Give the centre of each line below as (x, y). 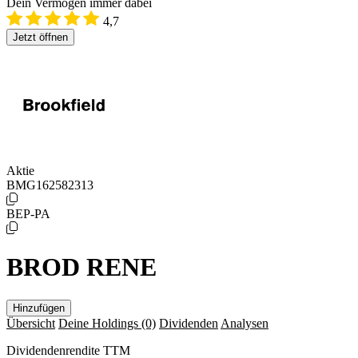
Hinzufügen (39, 308)
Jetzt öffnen (40, 37)
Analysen (245, 323)
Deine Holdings (100, 323)
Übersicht (31, 323)
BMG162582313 (50, 185)
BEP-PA (28, 214)
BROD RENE (82, 267)
